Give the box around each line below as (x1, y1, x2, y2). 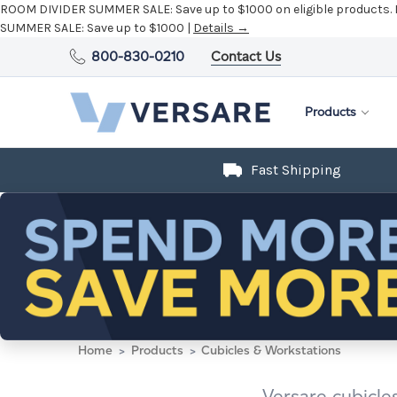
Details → (193, 20, 249, 35)
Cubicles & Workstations (201, 342, 342, 358)
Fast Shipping (251, 161, 341, 178)
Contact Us (211, 48, 282, 65)
